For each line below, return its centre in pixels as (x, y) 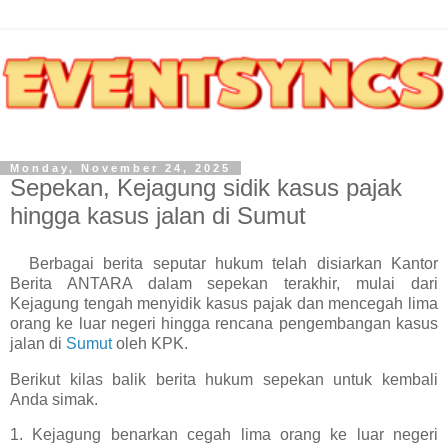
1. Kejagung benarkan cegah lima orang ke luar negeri (224, 435)
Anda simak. (54, 399)
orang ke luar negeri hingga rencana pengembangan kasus (224, 323)
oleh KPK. (150, 343)
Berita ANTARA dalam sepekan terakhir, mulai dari (224, 283)
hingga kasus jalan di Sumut (158, 215)
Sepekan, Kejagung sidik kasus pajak (206, 187)
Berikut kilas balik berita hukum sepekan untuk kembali (224, 379)
